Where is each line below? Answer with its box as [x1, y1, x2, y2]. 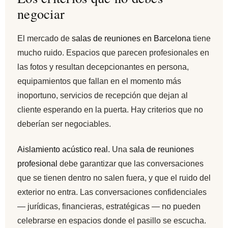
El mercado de [17, 34, 72, 43]
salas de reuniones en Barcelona [72, 34, 191, 43]
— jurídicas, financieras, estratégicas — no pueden [17, 202, 201, 211]
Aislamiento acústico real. [17, 145, 110, 154]
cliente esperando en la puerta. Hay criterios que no [17, 105, 203, 114]
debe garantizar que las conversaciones [58, 159, 204, 168]
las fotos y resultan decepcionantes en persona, [17, 62, 189, 71]
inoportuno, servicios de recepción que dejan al [17, 91, 188, 100]
